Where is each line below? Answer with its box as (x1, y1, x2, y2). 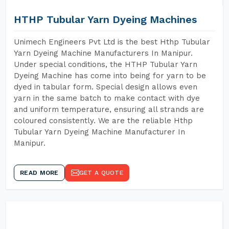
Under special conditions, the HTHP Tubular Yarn (14, 60, 197, 69)
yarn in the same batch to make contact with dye (14, 94, 200, 103)
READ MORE (20, 169, 59, 176)
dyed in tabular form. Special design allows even (14, 82, 197, 91)
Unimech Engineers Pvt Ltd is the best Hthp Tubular (14, 37, 210, 47)
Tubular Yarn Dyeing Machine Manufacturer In (14, 127, 185, 136)
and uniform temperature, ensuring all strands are (14, 105, 204, 114)
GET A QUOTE (79, 169, 123, 176)
